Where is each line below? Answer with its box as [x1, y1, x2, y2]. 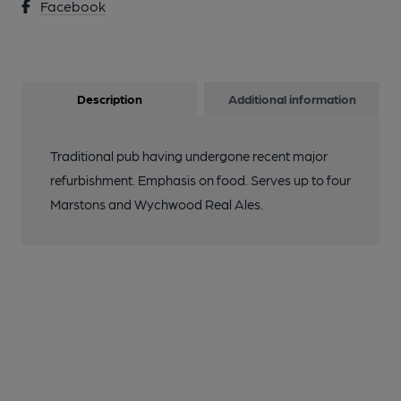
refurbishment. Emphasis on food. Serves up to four [50, 172, 351, 188]
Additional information [227, 91, 356, 106]
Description [76, 91, 142, 106]
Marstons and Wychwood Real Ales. [50, 196, 263, 212]
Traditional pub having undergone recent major [50, 148, 328, 164]
